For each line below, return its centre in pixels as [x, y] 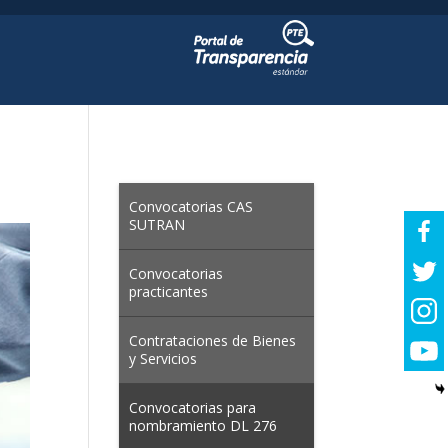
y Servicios [163, 358]
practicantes [169, 291]
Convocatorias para [193, 407]
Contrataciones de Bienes [213, 340]
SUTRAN [157, 224]
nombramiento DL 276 [203, 425]
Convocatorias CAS [191, 206]
